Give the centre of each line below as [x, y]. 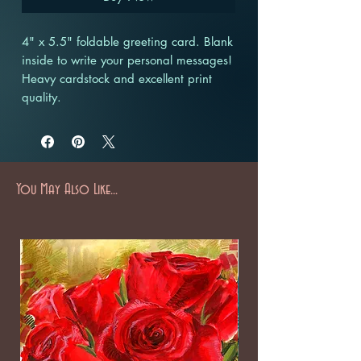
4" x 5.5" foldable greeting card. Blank [127, 42]
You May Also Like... [67, 190]
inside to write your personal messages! [127, 60]
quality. [41, 98]
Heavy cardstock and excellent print [117, 79]
